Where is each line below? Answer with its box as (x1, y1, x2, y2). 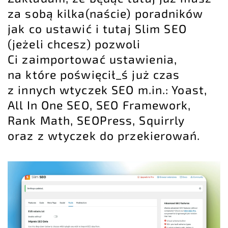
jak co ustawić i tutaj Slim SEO (8, 21, 187, 36)
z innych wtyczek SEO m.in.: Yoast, (8, 82, 207, 97)
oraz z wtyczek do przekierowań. (8, 128, 201, 142)
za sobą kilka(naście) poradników (8, 6, 204, 20)
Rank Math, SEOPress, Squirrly (8, 112, 185, 127)
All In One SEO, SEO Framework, (8, 97, 191, 112)
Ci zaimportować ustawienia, (8, 51, 177, 66)
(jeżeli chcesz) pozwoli (8, 36, 141, 51)
